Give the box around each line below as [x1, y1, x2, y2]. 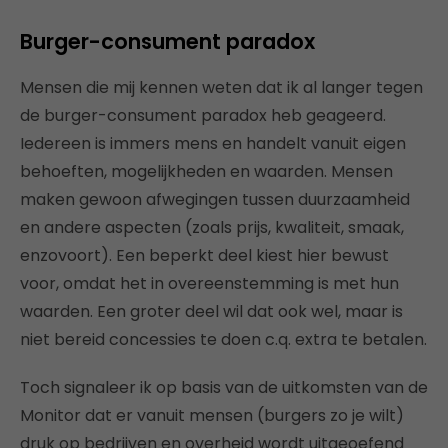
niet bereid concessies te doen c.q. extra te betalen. [20, 327, 427, 351]
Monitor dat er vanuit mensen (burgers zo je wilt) [20, 403, 404, 427]
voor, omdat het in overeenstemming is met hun [20, 271, 399, 295]
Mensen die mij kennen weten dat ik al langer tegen [20, 75, 423, 99]
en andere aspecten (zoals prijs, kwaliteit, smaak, [20, 215, 404, 239]
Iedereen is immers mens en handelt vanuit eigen [20, 131, 406, 155]
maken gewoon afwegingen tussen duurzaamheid [20, 187, 410, 211]
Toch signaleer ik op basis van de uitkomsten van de [20, 375, 428, 399]
